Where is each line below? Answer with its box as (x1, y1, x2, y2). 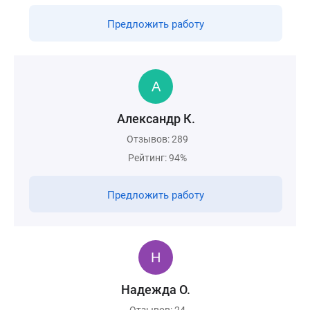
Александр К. (116, 111, 195, 126)
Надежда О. (121, 282, 190, 297)
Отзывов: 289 (127, 134, 188, 145)
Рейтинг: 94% (128, 152, 187, 163)
